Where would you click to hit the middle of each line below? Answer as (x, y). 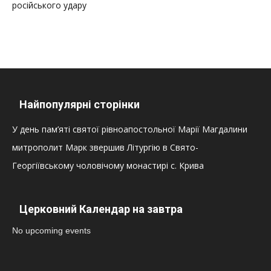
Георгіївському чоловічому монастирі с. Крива (108, 165)
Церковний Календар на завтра (101, 209)
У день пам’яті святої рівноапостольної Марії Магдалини (130, 129)
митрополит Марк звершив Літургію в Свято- (105, 147)
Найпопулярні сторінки (80, 104)
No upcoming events (51, 230)
